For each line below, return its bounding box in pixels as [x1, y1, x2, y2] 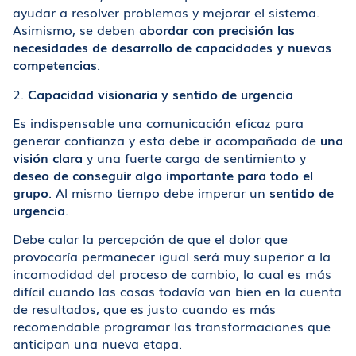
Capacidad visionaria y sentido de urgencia [28, 83, 293, 103]
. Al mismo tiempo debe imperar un [48, 183, 269, 203]
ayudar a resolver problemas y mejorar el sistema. [13, 2, 319, 22]
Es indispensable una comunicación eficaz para [13, 113, 304, 133]
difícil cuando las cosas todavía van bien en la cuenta [13, 281, 342, 301]
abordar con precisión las [139, 20, 295, 40]
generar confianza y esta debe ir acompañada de [13, 130, 320, 150]
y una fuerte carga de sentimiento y [83, 148, 306, 168]
